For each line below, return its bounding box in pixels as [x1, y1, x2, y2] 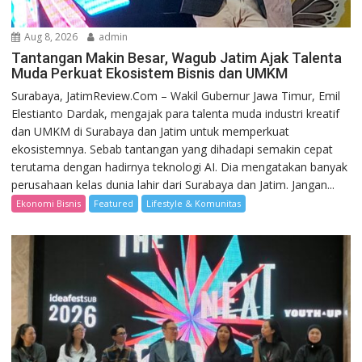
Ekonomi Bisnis [16, 196, 82, 209]
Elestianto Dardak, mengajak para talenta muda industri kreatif [11, 105, 340, 121]
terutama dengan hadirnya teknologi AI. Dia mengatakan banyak [11, 158, 348, 175]
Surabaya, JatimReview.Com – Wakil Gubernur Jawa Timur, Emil [11, 87, 341, 103]
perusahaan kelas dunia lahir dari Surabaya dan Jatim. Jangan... [11, 176, 335, 192]
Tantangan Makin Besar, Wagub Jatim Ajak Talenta [11, 48, 343, 66]
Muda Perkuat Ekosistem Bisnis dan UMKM [11, 64, 288, 82]
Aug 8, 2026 [22, 29, 78, 44]
